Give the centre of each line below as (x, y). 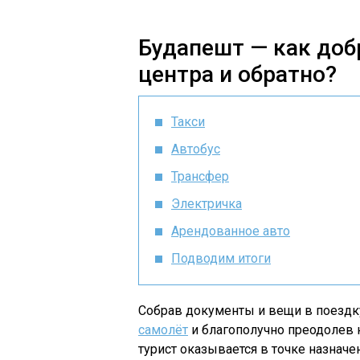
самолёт (163, 330)
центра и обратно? (237, 74)
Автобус (196, 149)
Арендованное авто (231, 231)
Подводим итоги (221, 258)
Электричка (207, 204)
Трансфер (200, 176)
